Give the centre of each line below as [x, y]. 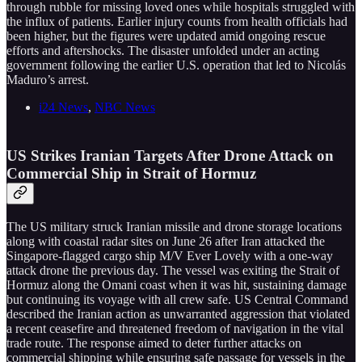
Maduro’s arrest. [48, 79]
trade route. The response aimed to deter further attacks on [154, 343]
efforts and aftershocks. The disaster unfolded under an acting [163, 50]
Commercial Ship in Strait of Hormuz [131, 174]
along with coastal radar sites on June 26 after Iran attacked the [166, 242]
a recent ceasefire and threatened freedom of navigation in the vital [175, 329]
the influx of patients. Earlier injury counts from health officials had [177, 21]
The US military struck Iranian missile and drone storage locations [174, 227]
